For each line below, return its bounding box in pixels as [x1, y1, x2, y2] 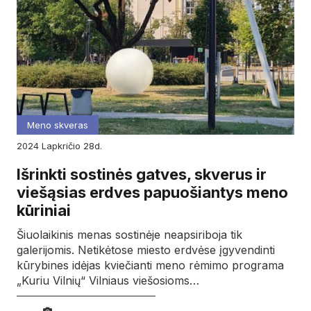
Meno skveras [27, 119, 88, 131]
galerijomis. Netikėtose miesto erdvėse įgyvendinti [17, 242, 275, 257]
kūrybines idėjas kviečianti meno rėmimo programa [17, 258, 284, 272]
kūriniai [17, 201, 71, 219]
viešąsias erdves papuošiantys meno [17, 183, 288, 201]
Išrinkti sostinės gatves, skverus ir [17, 165, 267, 183]
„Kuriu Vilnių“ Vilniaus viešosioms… [17, 273, 199, 287]
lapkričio [47, 140, 83, 151]
